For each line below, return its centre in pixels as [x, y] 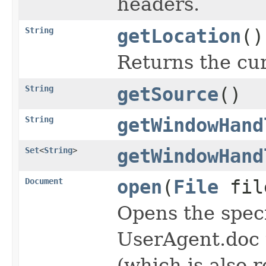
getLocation [179, 36]
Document [44, 181]
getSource [168, 94]
